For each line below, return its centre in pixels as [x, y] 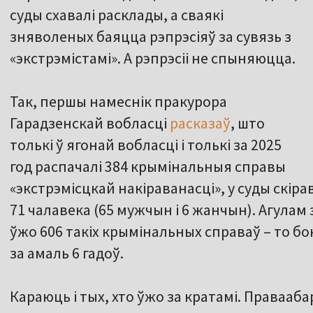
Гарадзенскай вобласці [90, 123]
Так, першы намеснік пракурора [118, 102]
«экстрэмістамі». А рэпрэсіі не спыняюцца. [154, 58]
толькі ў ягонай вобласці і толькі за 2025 [146, 145]
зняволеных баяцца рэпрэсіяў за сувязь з [151, 37]
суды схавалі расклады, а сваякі [117, 15]
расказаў [200, 123]
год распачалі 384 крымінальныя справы [148, 167]
